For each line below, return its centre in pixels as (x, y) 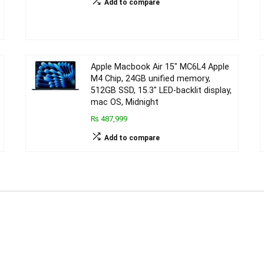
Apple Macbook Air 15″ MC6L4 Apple (160, 67)
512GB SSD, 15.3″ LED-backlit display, (161, 90)
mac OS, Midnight (125, 102)
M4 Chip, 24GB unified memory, (151, 79)
